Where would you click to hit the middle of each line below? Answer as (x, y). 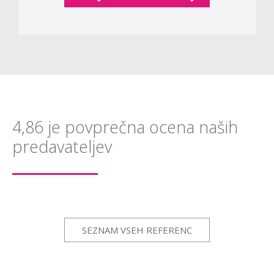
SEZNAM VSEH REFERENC (137, 230)
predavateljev (62, 146)
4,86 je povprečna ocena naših (125, 127)
